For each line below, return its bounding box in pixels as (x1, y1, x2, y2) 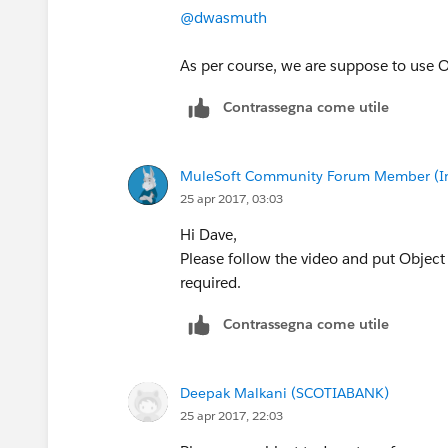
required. (180, 272, 241, 292)
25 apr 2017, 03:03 (180, 189, 283, 207)
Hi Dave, (180, 224, 237, 244)
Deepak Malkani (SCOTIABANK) (180, 383, 389, 402)
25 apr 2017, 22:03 (180, 406, 283, 424)
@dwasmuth (180, 7, 267, 27)
